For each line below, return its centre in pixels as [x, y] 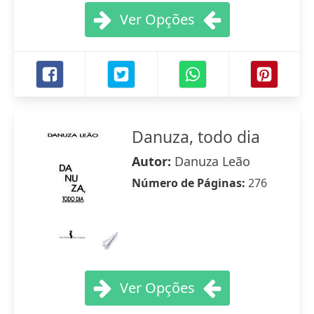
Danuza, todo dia [196, 137]
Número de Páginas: [190, 183]
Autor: [153, 161]
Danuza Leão [212, 161]
